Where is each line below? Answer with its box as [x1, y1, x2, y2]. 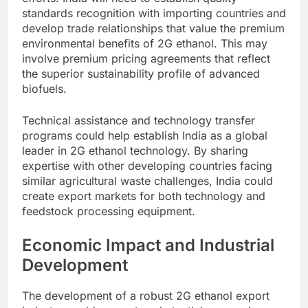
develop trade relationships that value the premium [22, 21, 285, 35]
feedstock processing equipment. [22, 203, 195, 218]
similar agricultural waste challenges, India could [22, 173, 273, 188]
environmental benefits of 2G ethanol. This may [22, 36, 267, 50]
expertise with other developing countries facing [22, 158, 272, 173]
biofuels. [22, 81, 67, 96]
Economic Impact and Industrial [22, 234, 274, 255]
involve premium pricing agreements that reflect [22, 51, 270, 65]
